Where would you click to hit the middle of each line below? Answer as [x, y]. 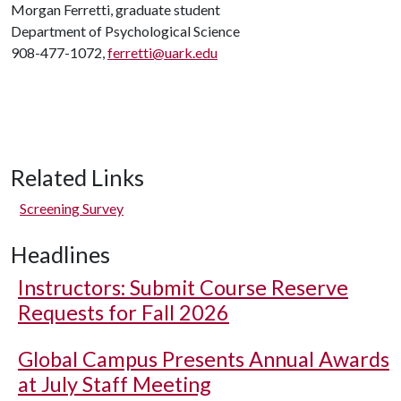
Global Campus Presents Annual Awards [204, 359]
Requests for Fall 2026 [124, 312]
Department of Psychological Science [125, 31]
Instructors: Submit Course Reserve [183, 287]
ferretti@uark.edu [162, 52]
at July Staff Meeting [115, 384]
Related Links [77, 177]
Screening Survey [72, 208]
